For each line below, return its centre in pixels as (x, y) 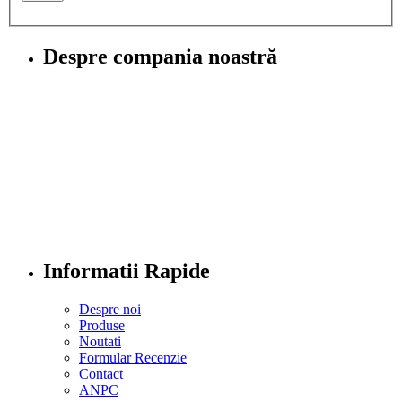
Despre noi (110, 310)
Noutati (100, 342)
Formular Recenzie (133, 358)
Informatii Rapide (127, 271)
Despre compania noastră (160, 57)
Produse (102, 326)
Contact (101, 374)
